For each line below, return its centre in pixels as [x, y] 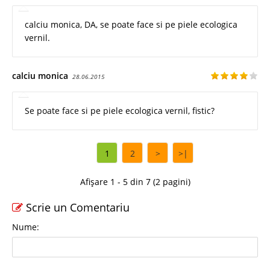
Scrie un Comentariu [76, 207]
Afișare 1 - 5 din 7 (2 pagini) [135, 181]
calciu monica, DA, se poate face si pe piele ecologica [131, 24]
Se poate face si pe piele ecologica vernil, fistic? [120, 110]
